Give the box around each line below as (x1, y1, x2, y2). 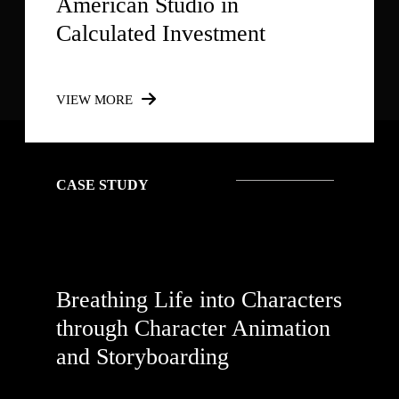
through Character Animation (56, 315, 330, 342)
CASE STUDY (56, 177, 149, 193)
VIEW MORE (56, 93, 136, 108)
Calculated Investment (56, 20, 265, 47)
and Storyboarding (56, 344, 229, 370)
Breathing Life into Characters (56, 287, 342, 313)
